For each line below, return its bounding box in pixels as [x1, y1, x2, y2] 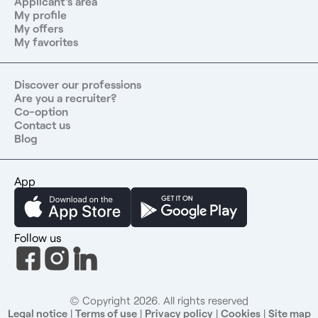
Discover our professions [14, 77, 141, 91]
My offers [14, 21, 63, 35]
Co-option [14, 104, 68, 118]
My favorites [14, 34, 78, 48]
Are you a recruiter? [14, 90, 116, 104]
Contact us [14, 117, 70, 131]
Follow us [14, 230, 62, 244]
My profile [14, 7, 67, 21]
